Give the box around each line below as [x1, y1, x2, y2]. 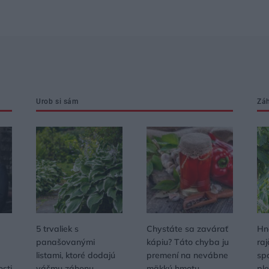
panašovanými [36, 237, 95, 247]
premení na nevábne [147, 250, 228, 261]
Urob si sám [36, 97, 79, 106]
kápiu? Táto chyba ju [147, 237, 229, 247]
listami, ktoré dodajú [36, 250, 115, 261]
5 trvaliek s [36, 223, 79, 234]
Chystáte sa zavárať [147, 223, 228, 234]
